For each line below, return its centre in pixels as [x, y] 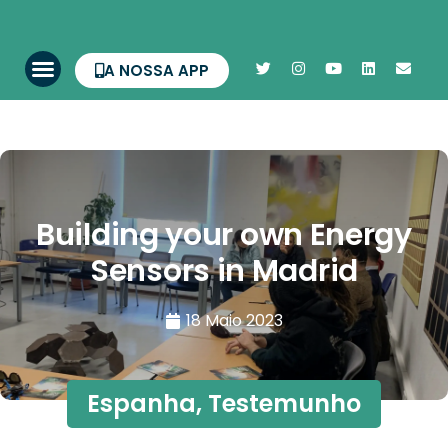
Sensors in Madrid [224, 271]
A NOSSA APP [156, 70]
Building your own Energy [224, 235]
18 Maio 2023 [234, 320]
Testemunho [284, 403]
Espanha [141, 403]
